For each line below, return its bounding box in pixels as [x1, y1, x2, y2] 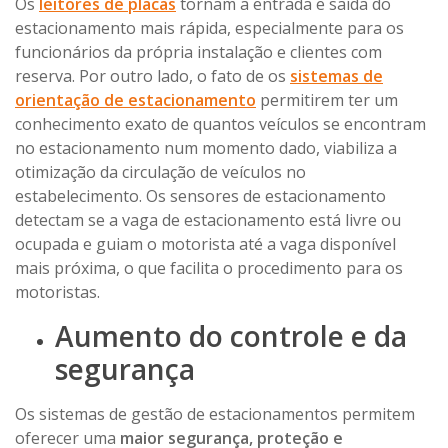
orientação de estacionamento [15, 88, 256, 111]
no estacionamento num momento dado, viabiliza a [15, 136, 397, 159]
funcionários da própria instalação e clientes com [15, 40, 382, 63]
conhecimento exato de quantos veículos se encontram [15, 112, 426, 135]
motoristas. [15, 280, 100, 303]
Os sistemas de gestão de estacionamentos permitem [15, 402, 415, 425]
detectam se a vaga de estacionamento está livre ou [15, 208, 401, 231]
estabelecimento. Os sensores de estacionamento [15, 184, 386, 207]
